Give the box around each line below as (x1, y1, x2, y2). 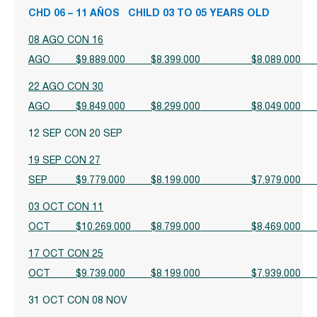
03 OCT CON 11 (28, 202, 103, 213)
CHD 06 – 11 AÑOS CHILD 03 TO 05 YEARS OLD (28, 8, 284, 19)
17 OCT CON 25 (28, 249, 103, 260)
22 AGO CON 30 (28, 82, 103, 93)
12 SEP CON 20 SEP (28, 129, 122, 139)
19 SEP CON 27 (28, 156, 100, 166)
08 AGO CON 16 (28, 35, 103, 46)
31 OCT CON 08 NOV (28, 296, 127, 306)
